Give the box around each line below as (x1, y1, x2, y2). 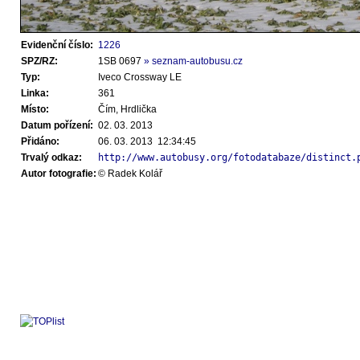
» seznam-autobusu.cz (144, 55, 243, 67)
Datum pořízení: (21, 120, 93, 131)
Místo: (21, 104, 49, 115)
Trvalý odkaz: (21, 152, 82, 163)
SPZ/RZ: (21, 55, 58, 67)
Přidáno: (21, 136, 59, 147)
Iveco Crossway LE (98, 72, 182, 83)
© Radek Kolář (98, 168, 162, 179)
